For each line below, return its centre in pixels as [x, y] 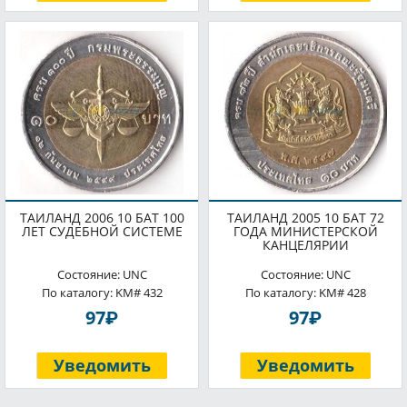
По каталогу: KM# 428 [305, 293]
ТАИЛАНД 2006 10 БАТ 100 [102, 218]
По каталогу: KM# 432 [102, 293]
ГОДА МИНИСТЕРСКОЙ [305, 231]
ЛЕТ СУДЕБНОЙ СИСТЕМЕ [102, 231]
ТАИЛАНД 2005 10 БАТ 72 [305, 218]
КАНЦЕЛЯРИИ [305, 245]
